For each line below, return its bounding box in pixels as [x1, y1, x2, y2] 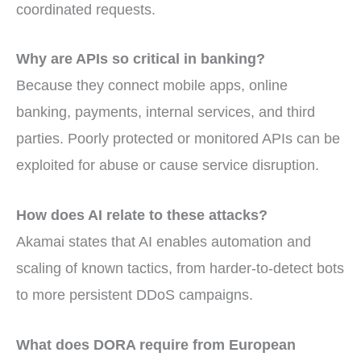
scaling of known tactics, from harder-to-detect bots [16, 260, 344, 277]
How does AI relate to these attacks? [16, 207, 268, 224]
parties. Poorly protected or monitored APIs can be [16, 131, 340, 147]
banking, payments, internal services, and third [16, 104, 315, 121]
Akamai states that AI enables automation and [16, 234, 311, 251]
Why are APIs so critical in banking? [16, 51, 265, 68]
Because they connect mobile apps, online [16, 77, 288, 94]
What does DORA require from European [16, 336, 296, 353]
